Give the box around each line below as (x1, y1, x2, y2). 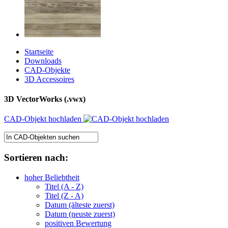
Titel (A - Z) (45, 182, 83, 191)
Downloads (24, 56, 62, 65)
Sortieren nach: (4, 152, 68, 163)
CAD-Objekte (24, 65, 70, 74)
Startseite (24, 47, 53, 56)
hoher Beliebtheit (24, 173, 79, 182)
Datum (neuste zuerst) (45, 209, 115, 218)
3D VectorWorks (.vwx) (4, 95, 85, 104)
